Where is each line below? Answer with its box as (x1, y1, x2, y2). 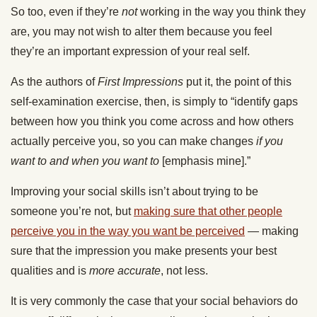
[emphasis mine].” (159, 155, 250, 168)
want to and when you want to (11, 155, 159, 168)
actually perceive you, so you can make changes (11, 135, 256, 148)
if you (256, 135, 283, 148)
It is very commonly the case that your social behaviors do (11, 295, 298, 308)
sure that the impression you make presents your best (11, 245, 277, 258)
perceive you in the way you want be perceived (11, 225, 245, 238)
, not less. (161, 265, 208, 277)
